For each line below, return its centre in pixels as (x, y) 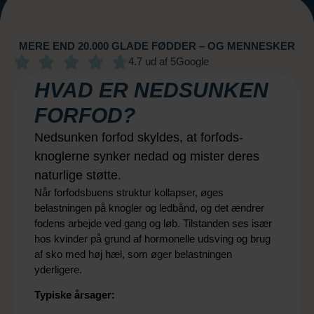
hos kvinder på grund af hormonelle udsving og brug (152, 238)
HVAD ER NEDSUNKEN (151, 90)
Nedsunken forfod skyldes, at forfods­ (139, 137)
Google (192, 61)
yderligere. (58, 269)
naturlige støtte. (78, 175)
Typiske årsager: (75, 295)
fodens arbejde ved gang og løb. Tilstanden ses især (153, 223)
